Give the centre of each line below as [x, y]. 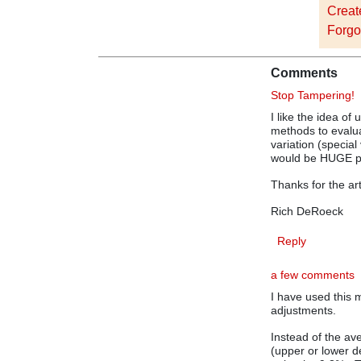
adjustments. [304, 310]
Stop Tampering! [313, 95]
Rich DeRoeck [307, 211]
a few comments [313, 275]
